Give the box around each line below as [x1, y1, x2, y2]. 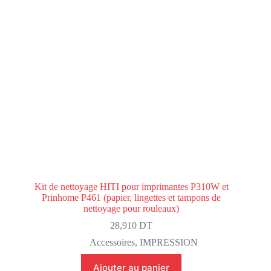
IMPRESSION [139, 237, 198, 248]
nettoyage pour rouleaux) [83, 203, 180, 214]
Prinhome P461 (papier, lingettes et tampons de [42, 192, 221, 203]
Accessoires [89, 237, 135, 248]
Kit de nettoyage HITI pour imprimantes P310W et [34, 181, 229, 192]
